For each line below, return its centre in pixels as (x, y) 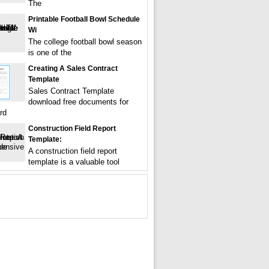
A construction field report (73, 151)
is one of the (50, 53)
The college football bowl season (85, 42)
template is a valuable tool (74, 162)
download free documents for (78, 102)
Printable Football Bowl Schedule (84, 19)
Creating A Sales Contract (73, 68)
